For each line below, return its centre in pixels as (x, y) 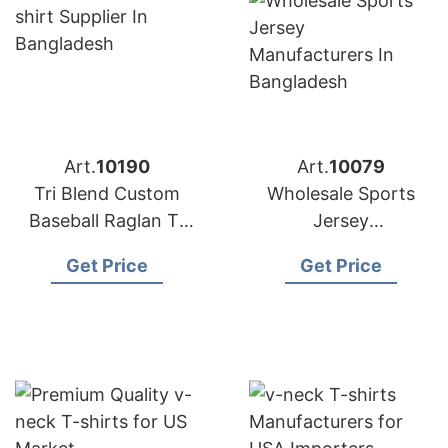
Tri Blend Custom (107, 193)
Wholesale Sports (341, 193)
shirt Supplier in (107, 247)
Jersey (341, 220)
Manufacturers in (341, 247)
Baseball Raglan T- (107, 220)
